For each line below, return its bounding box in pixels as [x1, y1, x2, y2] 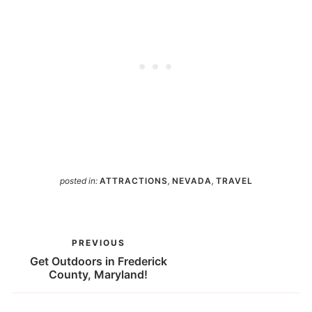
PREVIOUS [71, 237, 125, 248]
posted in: [59, 175, 100, 186]
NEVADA [171, 175, 212, 186]
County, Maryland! [49, 267, 148, 281]
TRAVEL [215, 175, 253, 186]
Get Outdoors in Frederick [29, 253, 167, 268]
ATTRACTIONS [99, 175, 168, 186]
